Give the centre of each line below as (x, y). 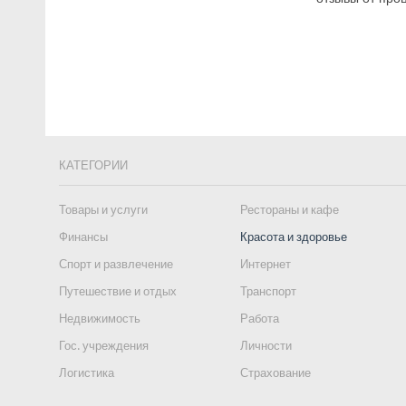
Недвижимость (100, 319)
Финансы (83, 237)
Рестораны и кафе (290, 210)
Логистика (87, 373)
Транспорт (268, 291)
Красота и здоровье (294, 237)
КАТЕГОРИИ (93, 165)
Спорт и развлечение (116, 264)
